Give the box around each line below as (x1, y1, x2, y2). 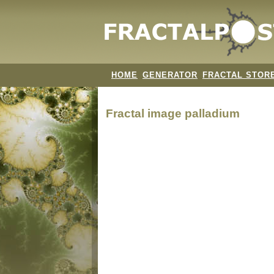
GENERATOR (143, 70, 198, 80)
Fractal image (106, 106, 185, 120)
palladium (185, 106, 240, 120)
